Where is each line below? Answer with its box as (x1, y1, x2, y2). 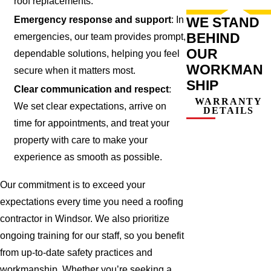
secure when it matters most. (14, 65, 136, 76)
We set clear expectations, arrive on (14, 101, 167, 112)
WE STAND (186, 14, 260, 30)
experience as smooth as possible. (14, 152, 163, 163)
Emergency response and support (14, 15, 172, 25)
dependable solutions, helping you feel (14, 48, 180, 59)
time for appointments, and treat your (14, 118, 170, 129)
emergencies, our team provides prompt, (14, 31, 186, 42)
